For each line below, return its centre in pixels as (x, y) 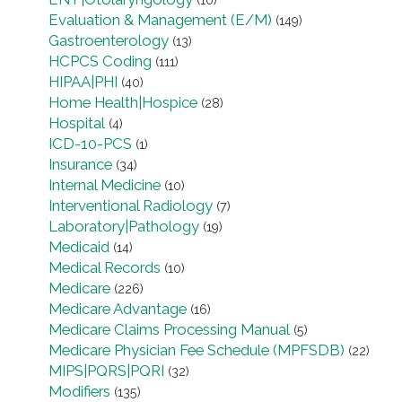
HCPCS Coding (100, 61)
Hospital (77, 123)
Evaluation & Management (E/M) (160, 20)
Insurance (80, 165)
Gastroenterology (109, 41)
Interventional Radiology (131, 206)
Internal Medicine (105, 185)
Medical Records (105, 268)
